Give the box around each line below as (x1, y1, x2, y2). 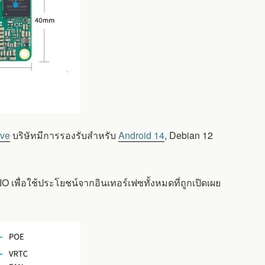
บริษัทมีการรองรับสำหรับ (10, 128, 118, 143)
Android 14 (118, 128, 164, 143)
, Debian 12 (164, 128, 213, 143)
